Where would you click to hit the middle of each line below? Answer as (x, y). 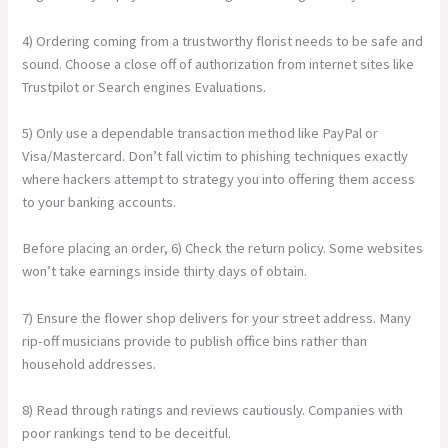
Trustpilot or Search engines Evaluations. (144, 86)
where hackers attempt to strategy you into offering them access (219, 178)
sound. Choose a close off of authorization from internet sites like (218, 63)
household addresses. (89, 363)
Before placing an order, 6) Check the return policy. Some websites (223, 248)
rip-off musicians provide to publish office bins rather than (195, 340)
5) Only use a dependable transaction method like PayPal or (200, 132)
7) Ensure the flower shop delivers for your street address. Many (217, 317)
